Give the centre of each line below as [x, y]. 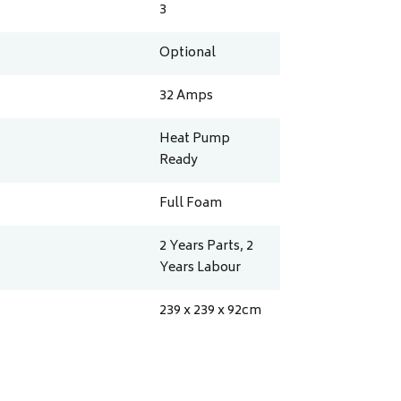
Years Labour [200, 269]
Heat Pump [195, 140]
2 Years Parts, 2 [207, 247]
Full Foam [191, 204]
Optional [188, 54]
